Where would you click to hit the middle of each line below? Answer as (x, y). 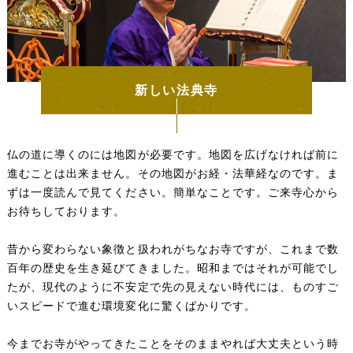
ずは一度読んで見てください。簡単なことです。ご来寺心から (173, 193)
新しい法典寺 (176, 91)
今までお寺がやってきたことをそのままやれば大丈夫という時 (173, 344)
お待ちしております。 (66, 212)
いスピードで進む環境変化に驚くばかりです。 (132, 307)
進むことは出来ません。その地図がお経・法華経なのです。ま (173, 174)
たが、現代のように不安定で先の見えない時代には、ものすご (173, 288)
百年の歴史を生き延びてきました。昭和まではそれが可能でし (173, 269)
